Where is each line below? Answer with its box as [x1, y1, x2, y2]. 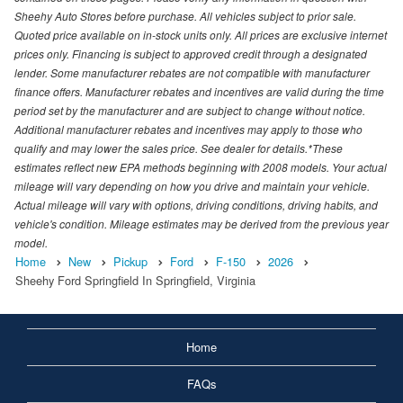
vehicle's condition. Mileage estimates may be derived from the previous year [14, 216, 389, 232]
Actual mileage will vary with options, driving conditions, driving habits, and [14, 197, 378, 213]
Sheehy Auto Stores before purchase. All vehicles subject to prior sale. [14, 8, 356, 24]
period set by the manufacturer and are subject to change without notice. [14, 103, 365, 119]
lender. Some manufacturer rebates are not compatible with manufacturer [14, 65, 370, 81]
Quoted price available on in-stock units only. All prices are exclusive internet [14, 27, 387, 43]
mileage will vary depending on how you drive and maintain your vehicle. [14, 178, 370, 194]
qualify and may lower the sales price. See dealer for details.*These [14, 140, 343, 157]
